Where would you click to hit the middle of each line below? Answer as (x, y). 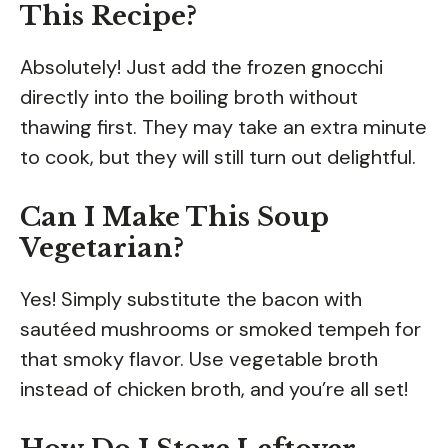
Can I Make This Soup (174, 216)
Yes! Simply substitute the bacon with (191, 298)
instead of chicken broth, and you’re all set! (214, 388)
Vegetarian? (102, 247)
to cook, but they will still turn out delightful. (218, 156)
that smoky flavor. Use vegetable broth (199, 358)
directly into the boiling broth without (189, 96)
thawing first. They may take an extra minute (223, 126)
